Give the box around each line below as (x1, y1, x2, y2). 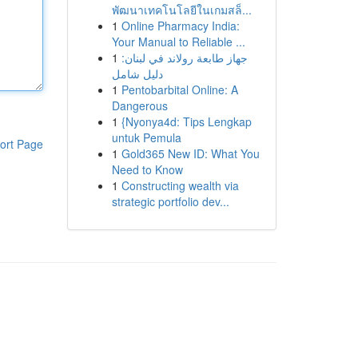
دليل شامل (111, 66, 163, 82)
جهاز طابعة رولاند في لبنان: (121, 50, 248, 66)
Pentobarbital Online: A (121, 82, 238, 97)
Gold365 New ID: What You (121, 145, 260, 161)
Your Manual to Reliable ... (111, 34, 245, 50)
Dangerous (111, 97, 168, 113)
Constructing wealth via (121, 177, 239, 193)
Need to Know (111, 161, 183, 177)
